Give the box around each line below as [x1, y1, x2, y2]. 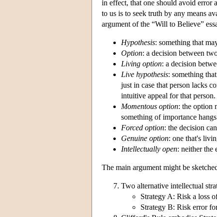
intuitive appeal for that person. [121, 91, 216, 100]
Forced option [121, 123, 164, 132]
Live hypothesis [121, 70, 168, 78]
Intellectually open [121, 144, 177, 153]
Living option [121, 59, 162, 68]
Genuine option [121, 134, 169, 142]
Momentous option [121, 102, 178, 110]
